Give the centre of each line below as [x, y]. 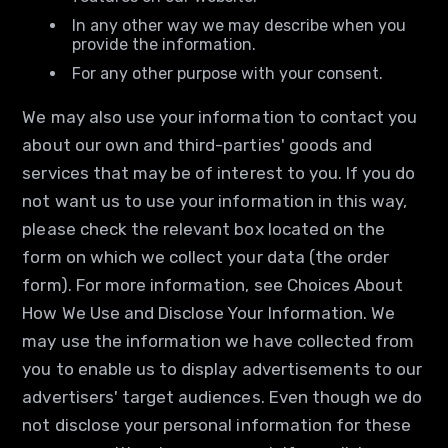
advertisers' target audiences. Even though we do [222, 397]
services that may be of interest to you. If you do [219, 173]
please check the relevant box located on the [204, 229]
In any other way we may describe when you [239, 25]
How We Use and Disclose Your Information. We [209, 313]
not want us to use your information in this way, [215, 201]
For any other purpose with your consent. [228, 73]
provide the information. [164, 44]
